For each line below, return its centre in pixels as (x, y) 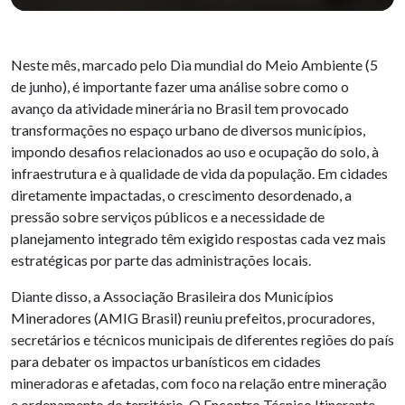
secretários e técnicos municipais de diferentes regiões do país (202, 339)
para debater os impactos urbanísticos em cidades (166, 361)
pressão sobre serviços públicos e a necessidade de (168, 216)
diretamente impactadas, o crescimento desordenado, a (181, 194)
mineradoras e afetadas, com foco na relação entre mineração (199, 382)
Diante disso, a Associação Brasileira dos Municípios (172, 296)
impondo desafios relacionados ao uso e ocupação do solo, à (195, 151)
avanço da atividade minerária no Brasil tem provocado (180, 108)
